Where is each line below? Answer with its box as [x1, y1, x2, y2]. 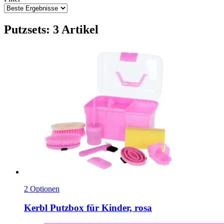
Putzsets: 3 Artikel [4, 22, 98, 36]
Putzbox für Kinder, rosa [47, 202, 152, 213]
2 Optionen [24, 184, 59, 193]
